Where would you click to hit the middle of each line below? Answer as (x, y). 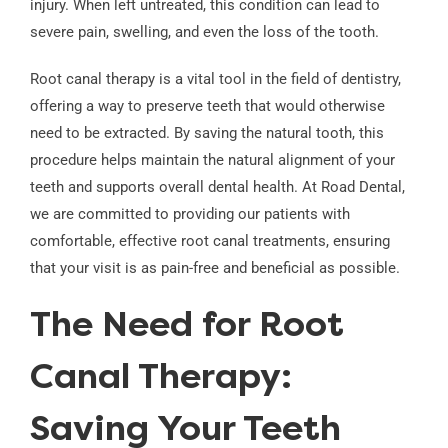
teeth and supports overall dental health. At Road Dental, (217, 187)
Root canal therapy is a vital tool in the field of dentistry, (215, 79)
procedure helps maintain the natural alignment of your (212, 160)
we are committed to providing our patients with (189, 214)
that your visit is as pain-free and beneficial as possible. (214, 268)
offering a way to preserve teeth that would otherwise (207, 106)
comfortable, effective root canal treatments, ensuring (209, 241)
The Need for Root (186, 328)
